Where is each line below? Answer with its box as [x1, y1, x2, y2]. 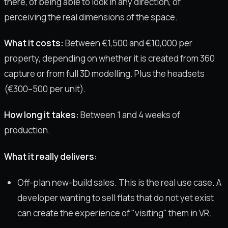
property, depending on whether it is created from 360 [4, 52, 215, 65]
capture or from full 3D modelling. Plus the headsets [4, 68, 205, 80]
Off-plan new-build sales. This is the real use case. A [17, 176, 221, 188]
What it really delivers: [4, 150, 97, 162]
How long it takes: [4, 109, 79, 121]
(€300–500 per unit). [4, 83, 86, 95]
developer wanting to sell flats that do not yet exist [17, 191, 214, 204]
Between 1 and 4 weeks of [79, 109, 180, 121]
